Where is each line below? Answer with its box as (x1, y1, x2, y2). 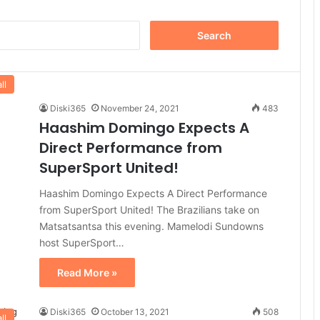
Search (139, 21, 170, 33)
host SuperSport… (39, 236, 124, 249)
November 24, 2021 (101, 103, 179, 114)
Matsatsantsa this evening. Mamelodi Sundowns (39, 220, 264, 232)
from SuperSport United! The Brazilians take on (39, 204, 259, 216)
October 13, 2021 (101, 306, 169, 317)
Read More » (57, 266, 117, 279)
